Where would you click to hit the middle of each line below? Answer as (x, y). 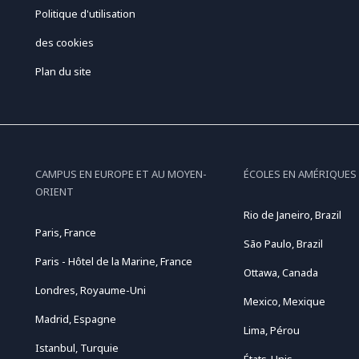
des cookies (64, 42)
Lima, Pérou (271, 330)
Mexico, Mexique (284, 301)
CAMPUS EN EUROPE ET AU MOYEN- (121, 174)
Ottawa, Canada (280, 272)
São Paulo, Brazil (283, 244)
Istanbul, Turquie (77, 348)
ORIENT (54, 192)
